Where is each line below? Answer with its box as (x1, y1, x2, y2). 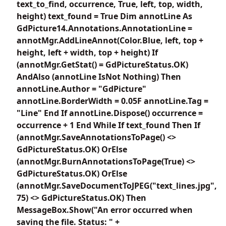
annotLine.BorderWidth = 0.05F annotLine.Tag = (17, 95, 208, 106)
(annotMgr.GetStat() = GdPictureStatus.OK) (17, 59, 188, 70)
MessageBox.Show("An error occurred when (17, 204, 193, 215)
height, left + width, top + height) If (17, 46, 158, 58)
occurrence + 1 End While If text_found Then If (17, 119, 200, 131)
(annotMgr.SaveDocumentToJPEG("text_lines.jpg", (17, 180, 217, 191)
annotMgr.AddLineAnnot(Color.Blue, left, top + (17, 34, 203, 46)
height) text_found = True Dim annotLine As (17, 10, 192, 22)
